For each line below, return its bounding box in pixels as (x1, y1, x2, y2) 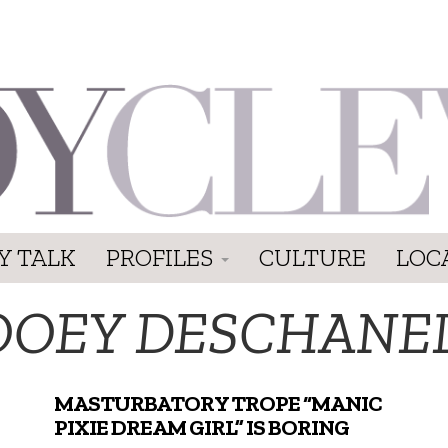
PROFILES (106, 242, 219, 272)
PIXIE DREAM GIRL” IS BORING (54, 413, 350, 441)
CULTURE (259, 242, 366, 272)
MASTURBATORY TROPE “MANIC (54, 389, 383, 417)
